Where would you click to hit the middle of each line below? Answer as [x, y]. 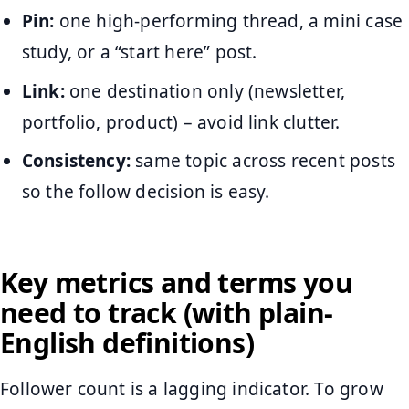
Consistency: [76, 161]
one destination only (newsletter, [205, 91]
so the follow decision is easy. [146, 192]
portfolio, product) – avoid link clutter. [181, 122]
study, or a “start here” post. [139, 52]
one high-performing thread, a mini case [229, 21]
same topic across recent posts [263, 161]
